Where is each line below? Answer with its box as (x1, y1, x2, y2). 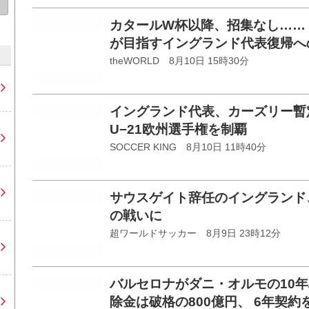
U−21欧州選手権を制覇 (110, 122, 247, 137)
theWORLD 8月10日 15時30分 (110, 56, 249, 66)
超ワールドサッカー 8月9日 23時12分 (110, 228, 281, 239)
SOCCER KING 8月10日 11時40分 (110, 142, 266, 152)
